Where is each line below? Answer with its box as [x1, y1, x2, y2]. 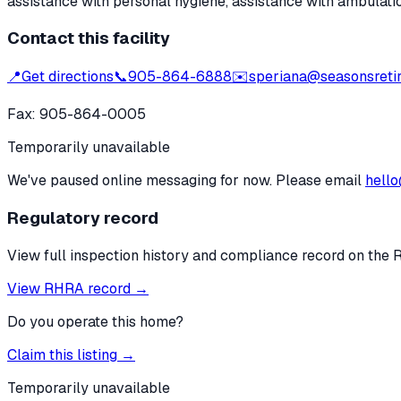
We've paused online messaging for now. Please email [7, 171, 362, 191]
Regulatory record [7, 206, 158, 229]
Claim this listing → [7, 345, 135, 364]
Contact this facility [7, 27, 170, 50]
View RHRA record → [7, 278, 149, 298]
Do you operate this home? [7, 311, 183, 331]
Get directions [21, 67, 114, 87]
